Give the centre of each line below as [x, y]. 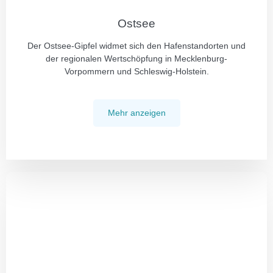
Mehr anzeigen [136, 113]
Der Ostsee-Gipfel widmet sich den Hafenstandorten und [136, 46]
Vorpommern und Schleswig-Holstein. [136, 71]
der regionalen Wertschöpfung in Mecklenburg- [136, 58]
